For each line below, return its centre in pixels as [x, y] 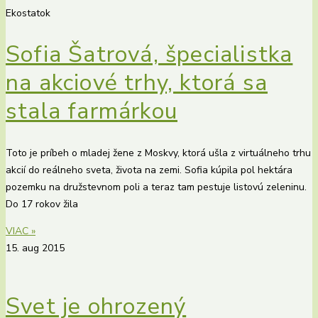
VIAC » [21, 231]
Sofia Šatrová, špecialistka [149, 55]
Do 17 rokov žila [42, 204]
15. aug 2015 [35, 248]
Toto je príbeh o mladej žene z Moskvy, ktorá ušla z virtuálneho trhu [158, 153]
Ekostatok [28, 13]
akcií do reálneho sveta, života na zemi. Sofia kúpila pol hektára [149, 170]
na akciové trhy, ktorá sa [137, 83]
